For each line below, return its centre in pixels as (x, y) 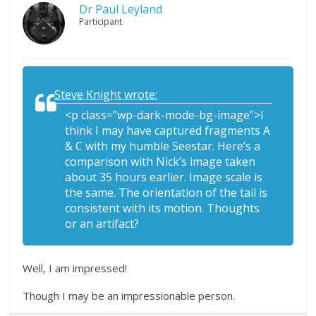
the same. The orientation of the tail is (166, 192)
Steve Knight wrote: (106, 94)
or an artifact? (102, 223)
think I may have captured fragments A (168, 130)
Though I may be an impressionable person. (129, 295)
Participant (101, 21)
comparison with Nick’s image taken (160, 161)
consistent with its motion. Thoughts (163, 208)
